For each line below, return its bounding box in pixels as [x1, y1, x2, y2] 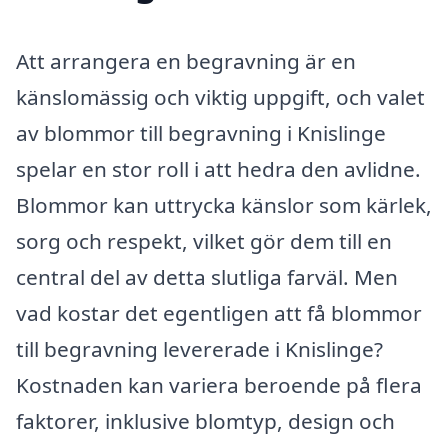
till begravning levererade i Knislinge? [16, 334, 383, 363]
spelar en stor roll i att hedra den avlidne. [16, 154, 421, 183]
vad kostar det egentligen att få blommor [16, 298, 422, 327]
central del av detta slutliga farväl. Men [16, 262, 398, 291]
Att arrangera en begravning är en [16, 46, 356, 75]
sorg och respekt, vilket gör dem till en [16, 226, 392, 255]
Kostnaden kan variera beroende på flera [16, 370, 422, 399]
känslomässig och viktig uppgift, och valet [16, 82, 425, 111]
